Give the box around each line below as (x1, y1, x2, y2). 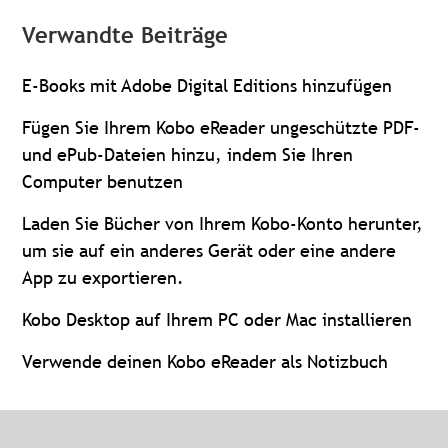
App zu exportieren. (22, 266, 185, 290)
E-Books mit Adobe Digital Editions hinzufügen (22, 74, 393, 98)
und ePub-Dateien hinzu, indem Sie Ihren (22, 143, 354, 167)
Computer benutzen (22, 170, 184, 194)
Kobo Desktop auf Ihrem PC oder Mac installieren (22, 308, 413, 332)
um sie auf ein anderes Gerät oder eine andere (22, 239, 397, 263)
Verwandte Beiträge (22, 22, 229, 50)
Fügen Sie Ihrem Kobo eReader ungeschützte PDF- (22, 116, 421, 140)
